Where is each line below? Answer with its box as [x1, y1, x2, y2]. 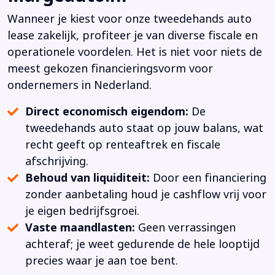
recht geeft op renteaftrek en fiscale [25, 136, 220, 153]
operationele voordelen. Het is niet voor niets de [7, 44, 262, 60]
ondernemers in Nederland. [7, 77, 152, 93]
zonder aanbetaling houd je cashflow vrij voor [25, 186, 266, 203]
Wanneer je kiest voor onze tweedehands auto [7, 10, 252, 27]
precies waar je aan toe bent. [25, 252, 178, 269]
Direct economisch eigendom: [25, 103, 188, 120]
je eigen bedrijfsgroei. [25, 203, 139, 219]
